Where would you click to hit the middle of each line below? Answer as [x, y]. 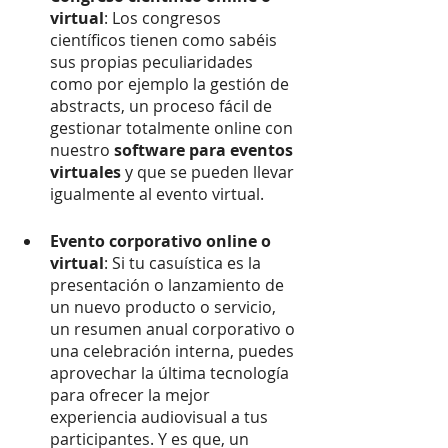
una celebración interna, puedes [174, 350]
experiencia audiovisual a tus [161, 416]
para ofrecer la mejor [132, 394]
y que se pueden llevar [209, 171]
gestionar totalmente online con [173, 127]
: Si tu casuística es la [184, 262]
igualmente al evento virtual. [157, 193]
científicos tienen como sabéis [165, 39]
